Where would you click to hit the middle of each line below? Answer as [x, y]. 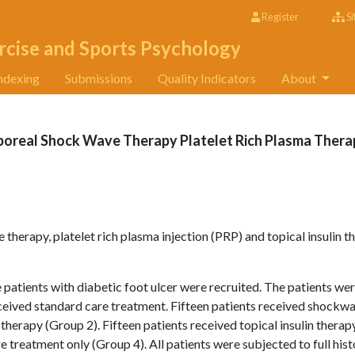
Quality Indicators [207, 78]
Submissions [99, 78]
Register [279, 17]
